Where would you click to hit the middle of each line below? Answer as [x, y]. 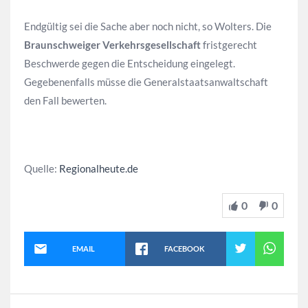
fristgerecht [229, 44]
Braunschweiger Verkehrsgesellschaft [112, 44]
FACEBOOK [184, 249]
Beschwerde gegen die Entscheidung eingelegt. [130, 63]
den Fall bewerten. [65, 100]
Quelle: [42, 168]
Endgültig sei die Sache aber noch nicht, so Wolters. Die [148, 26]
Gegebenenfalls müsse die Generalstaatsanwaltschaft [146, 81]
